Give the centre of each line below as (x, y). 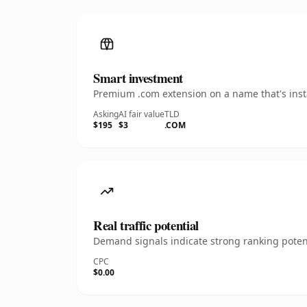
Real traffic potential (146, 225)
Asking (106, 114)
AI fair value (142, 114)
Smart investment (138, 78)
